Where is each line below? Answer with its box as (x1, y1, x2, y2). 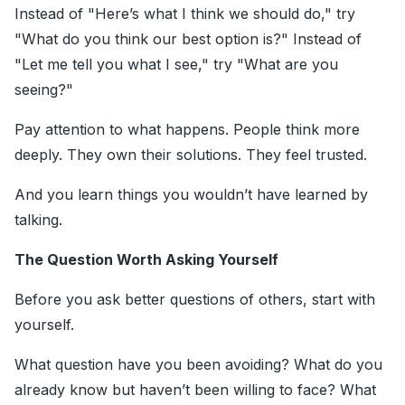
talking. (14, 211, 62, 230)
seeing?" (14, 80, 73, 99)
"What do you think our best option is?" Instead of (14, 30, 362, 49)
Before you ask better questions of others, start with (14, 290, 375, 309)
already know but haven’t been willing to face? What (14, 381, 376, 400)
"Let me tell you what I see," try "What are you (14, 55, 338, 74)
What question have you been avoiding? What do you (14, 355, 382, 374)
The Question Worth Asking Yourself (14, 250, 278, 269)
